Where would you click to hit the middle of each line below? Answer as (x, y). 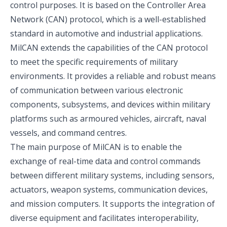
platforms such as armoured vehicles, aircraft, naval (108, 119)
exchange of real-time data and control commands (105, 161)
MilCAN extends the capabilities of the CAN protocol (109, 48)
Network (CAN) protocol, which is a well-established (108, 19)
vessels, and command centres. (68, 133)
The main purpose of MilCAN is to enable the (96, 147)
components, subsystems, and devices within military (110, 104)
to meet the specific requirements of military (94, 62)
